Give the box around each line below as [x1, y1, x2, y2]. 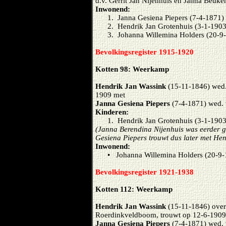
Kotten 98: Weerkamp [95, 65, 169, 73]
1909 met [95, 90, 125, 99]
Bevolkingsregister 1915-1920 [95, 47, 194, 56]
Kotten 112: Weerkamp [95, 185, 173, 193]
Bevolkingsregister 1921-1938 [95, 167, 194, 176]
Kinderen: [95, 107, 129, 116]
